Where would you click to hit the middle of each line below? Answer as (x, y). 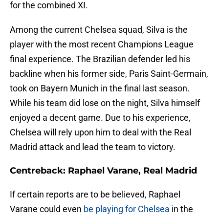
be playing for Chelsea (127, 209)
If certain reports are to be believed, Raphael (95, 195)
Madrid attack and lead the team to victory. (93, 147)
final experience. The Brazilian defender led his (100, 59)
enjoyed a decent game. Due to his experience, (100, 118)
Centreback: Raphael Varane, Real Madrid (103, 171)
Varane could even (47, 209)
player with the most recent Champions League (102, 44)
